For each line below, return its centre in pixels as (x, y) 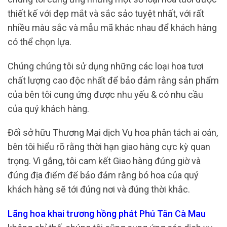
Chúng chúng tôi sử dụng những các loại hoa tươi (106, 66)
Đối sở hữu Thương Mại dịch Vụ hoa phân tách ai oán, (113, 133)
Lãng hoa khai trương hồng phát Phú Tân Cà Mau (107, 213)
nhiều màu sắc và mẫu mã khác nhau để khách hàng (112, 28)
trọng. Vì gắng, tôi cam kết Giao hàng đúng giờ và (104, 161)
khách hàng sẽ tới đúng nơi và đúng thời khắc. (99, 190)
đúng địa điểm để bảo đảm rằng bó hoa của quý (103, 175)
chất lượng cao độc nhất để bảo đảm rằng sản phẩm (113, 80)
